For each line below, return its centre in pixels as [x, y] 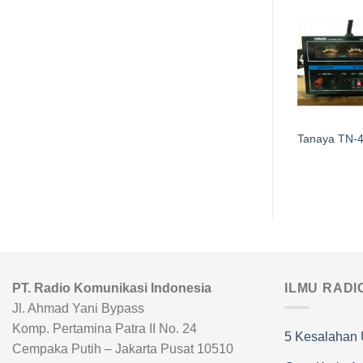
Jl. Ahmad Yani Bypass [78, 308]
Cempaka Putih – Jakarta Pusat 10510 [123, 348]
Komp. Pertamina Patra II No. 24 [105, 328]
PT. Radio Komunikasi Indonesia [112, 288]
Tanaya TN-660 [206, 139]
